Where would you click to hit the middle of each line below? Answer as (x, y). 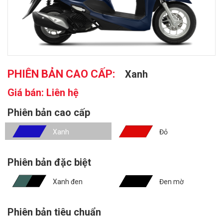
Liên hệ (62, 92)
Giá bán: (27, 92)
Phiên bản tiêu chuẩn (54, 212)
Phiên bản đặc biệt (49, 162)
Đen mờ (171, 181)
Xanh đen (68, 181)
